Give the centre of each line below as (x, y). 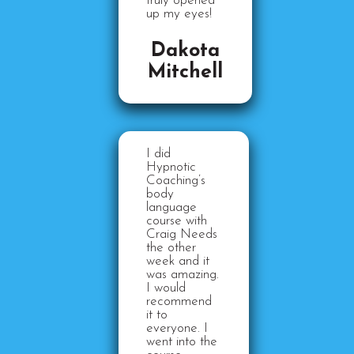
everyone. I (177, 328)
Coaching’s (176, 181)
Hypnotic (171, 167)
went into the (182, 342)
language (171, 207)
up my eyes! (179, 14)
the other (171, 248)
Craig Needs (182, 234)
